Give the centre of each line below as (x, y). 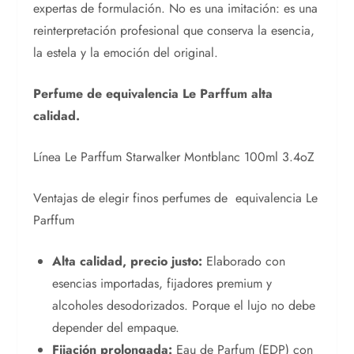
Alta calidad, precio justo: (128, 261)
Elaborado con (244, 261)
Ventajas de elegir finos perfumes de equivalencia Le (176, 198)
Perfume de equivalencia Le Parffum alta (153, 93)
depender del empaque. (116, 327)
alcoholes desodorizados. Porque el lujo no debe (184, 305)
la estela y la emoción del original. (126, 52)
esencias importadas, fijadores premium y (162, 283)
